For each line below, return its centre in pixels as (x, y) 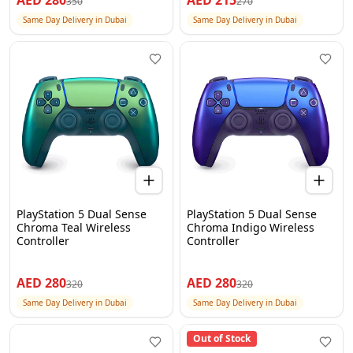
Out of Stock (222, 338)
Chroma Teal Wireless (74, 227)
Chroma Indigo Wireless (251, 227)
